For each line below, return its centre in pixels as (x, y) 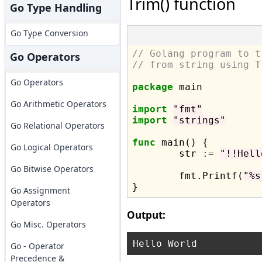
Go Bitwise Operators (52, 169)
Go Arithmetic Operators (58, 104)
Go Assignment (40, 190)
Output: (146, 215)
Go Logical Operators (51, 147)
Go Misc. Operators (48, 224)
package (152, 87)
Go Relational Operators (57, 125)
